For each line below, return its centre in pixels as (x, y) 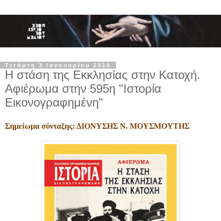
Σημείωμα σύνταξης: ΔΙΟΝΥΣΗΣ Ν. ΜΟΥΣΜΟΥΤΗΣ (97, 126)
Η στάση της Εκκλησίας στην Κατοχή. (103, 75)
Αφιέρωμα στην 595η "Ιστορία (83, 89)
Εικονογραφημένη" (54, 103)
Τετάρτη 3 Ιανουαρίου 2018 (58, 65)
